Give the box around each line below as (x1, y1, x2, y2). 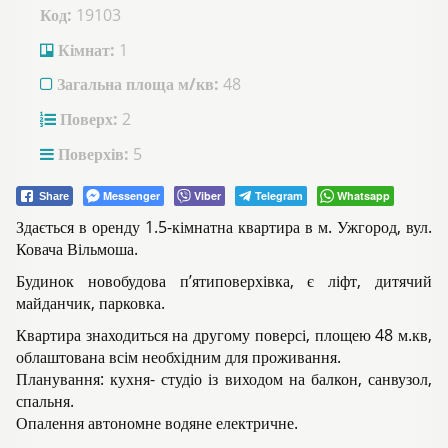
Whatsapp (337, 188, 390, 204)
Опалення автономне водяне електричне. (16, 412, 298, 435)
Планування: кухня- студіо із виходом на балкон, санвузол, (16, 368, 432, 391)
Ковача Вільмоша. (16, 238, 138, 261)
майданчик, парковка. (16, 292, 165, 315)
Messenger (103, 188, 160, 204)
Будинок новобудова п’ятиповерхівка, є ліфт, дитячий (16, 270, 432, 293)
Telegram (255, 188, 303, 204)
